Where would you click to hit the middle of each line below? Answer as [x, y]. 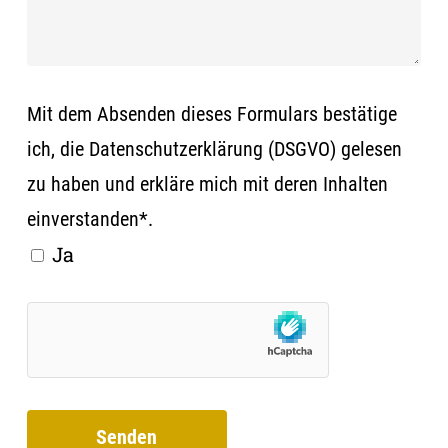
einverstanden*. [89, 218]
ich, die [57, 148]
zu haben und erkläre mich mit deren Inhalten [207, 183]
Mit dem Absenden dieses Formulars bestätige [211, 113]
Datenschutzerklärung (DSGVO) [212, 148]
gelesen [368, 148]
